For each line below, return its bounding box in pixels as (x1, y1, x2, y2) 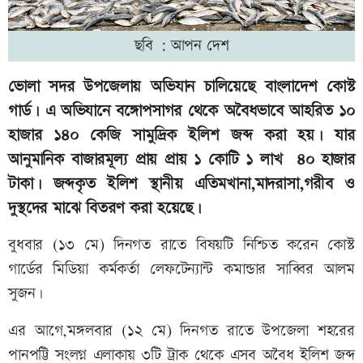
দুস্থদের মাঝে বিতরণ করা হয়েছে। (8, 196, 203, 220)
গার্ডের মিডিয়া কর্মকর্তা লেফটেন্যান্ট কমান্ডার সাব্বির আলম (8, 258, 355, 280)
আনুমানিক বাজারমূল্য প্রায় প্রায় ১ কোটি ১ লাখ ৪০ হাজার (8, 147, 355, 171)
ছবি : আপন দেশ (134, 34, 229, 57)
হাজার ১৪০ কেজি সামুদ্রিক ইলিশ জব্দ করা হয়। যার (8, 123, 355, 147)
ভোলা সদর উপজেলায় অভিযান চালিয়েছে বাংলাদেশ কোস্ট (8, 75, 355, 98)
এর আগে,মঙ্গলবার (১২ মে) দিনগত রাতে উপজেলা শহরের (8, 319, 355, 342)
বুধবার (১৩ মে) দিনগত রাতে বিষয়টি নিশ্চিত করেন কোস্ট (8, 233, 355, 256)
